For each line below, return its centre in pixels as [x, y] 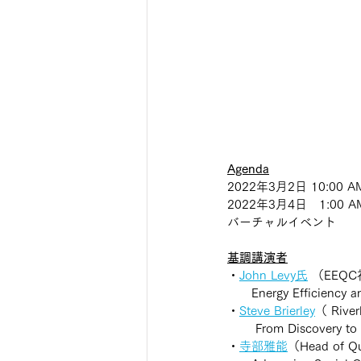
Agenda [248, 168]
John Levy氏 [274, 275]
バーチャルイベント [282, 222]
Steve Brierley [277, 310]
